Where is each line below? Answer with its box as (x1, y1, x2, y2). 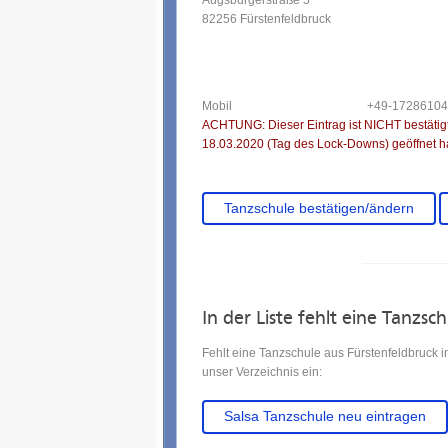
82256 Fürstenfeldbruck (202, 12, 331, 26)
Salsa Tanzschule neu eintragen (223, 409, 426, 425)
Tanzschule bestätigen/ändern (223, 200, 414, 216)
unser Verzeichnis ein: (202, 365, 322, 380)
